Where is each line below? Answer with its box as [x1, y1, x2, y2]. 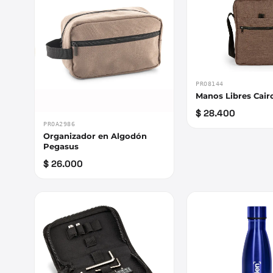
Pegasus [43, 141, 79, 152]
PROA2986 [43, 121, 75, 128]
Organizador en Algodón [43, 131, 147, 141]
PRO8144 [196, 80, 224, 88]
